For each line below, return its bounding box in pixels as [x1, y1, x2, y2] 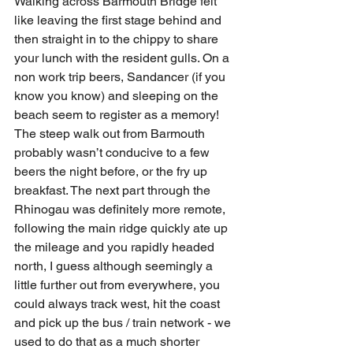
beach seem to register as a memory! [14, 107, 222, 123]
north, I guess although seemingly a [14, 258, 216, 274]
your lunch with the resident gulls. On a [14, 50, 232, 66]
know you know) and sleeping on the [14, 88, 221, 104]
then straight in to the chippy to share [14, 32, 221, 47]
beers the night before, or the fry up [14, 164, 210, 180]
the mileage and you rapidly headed [14, 240, 217, 255]
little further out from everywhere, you [14, 277, 223, 293]
